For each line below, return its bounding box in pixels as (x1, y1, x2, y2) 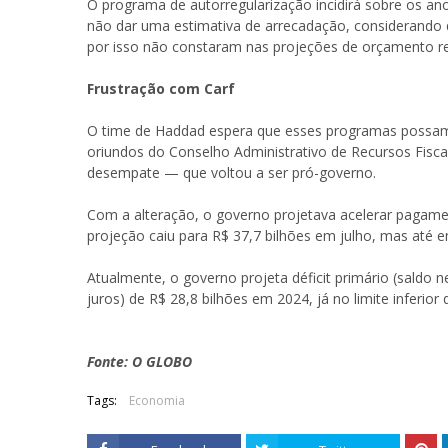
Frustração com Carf (87, 78, 235, 98)
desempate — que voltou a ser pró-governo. (87, 162, 376, 182)
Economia (129, 391, 185, 409)
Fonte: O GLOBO (87, 351, 192, 371)
